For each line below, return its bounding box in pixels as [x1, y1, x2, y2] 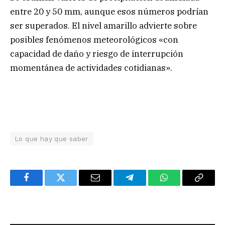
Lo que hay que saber [15, 135, 88, 143]
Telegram [129, 180, 163, 190]
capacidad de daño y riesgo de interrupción [10, 48, 183, 60]
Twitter [60, 180, 86, 190]
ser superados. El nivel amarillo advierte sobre [10, 20, 197, 32]
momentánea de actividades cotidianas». [10, 62, 172, 74]
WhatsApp [163, 180, 202, 190]
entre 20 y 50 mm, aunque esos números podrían [10, 6, 208, 18]
